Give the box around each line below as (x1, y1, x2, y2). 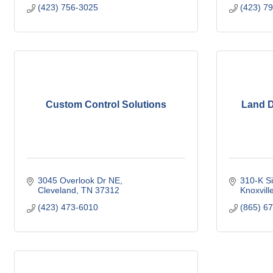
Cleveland (37, 185, 76, 195)
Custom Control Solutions (46, 99, 166, 110)
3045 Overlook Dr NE (37, 175, 120, 185)
